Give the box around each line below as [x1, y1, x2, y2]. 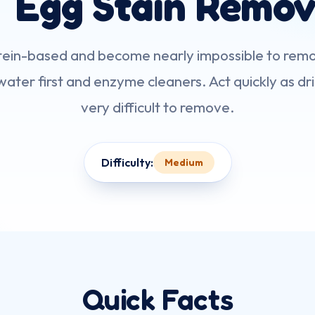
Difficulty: [101, 155, 153, 169]
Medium [164, 156, 203, 168]
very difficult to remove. [80, 98, 235, 116]
